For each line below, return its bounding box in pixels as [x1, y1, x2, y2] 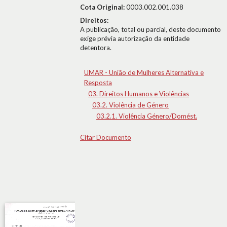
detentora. [80, 44, 111, 52]
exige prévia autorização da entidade [80, 34, 190, 43]
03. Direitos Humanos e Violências [88, 90, 189, 98]
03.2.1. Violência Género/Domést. [96, 112, 197, 120]
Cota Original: [80, 3, 126, 11]
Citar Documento [80, 133, 131, 141]
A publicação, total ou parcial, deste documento [80, 25, 221, 33]
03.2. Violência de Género [92, 101, 169, 109]
